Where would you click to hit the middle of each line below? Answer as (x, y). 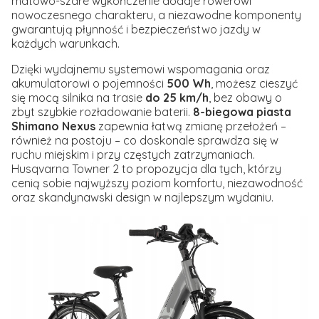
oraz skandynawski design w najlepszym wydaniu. (142, 197)
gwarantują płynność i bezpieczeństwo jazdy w (136, 29)
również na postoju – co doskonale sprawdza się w (145, 140)
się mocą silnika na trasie (78, 97)
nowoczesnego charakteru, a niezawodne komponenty (156, 15)
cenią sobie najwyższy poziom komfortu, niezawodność (157, 183)
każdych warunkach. (66, 43)
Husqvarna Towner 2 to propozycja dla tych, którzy (146, 168)
